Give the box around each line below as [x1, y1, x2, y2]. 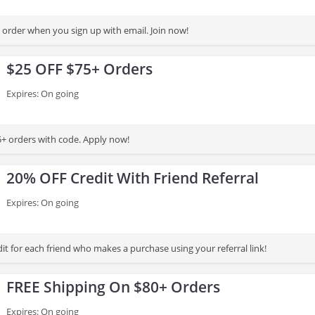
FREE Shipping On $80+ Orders [6, 277, 220, 297]
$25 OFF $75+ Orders [6, 59, 153, 79]
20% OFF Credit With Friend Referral [6, 168, 259, 188]
